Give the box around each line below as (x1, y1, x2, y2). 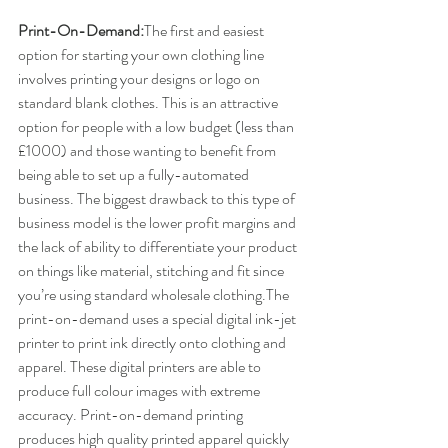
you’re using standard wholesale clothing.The (18, 283, 292, 307)
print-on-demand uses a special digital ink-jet (18, 307, 299, 331)
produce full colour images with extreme (18, 379, 263, 403)
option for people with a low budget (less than (18, 115, 297, 139)
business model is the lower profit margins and (18, 211, 299, 235)
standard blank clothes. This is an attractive (18, 91, 281, 115)
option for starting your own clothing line (18, 43, 267, 67)
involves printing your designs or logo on (18, 67, 263, 91)
